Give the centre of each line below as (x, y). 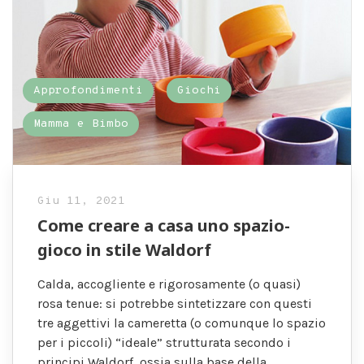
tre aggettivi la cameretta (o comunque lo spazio (182, 323)
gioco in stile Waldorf (124, 249)
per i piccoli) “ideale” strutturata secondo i (164, 342)
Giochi (199, 90)
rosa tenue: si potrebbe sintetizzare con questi (175, 303)
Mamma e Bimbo (81, 123)
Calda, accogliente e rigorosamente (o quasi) (169, 284)
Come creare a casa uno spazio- (164, 225)
